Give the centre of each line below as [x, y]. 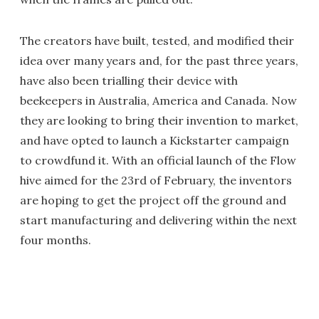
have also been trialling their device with [129, 80]
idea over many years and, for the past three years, [159, 61]
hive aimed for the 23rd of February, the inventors [156, 180]
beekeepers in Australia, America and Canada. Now [158, 100]
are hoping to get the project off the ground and [153, 200]
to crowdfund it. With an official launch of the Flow [158, 160]
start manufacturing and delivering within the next [158, 220]
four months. [56, 240]
